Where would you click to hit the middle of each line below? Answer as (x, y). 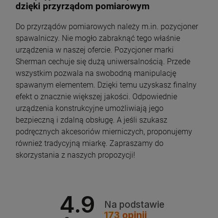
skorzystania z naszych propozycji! (75, 155)
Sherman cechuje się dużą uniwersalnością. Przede (103, 61)
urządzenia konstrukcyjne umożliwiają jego (90, 108)
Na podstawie (134, 205)
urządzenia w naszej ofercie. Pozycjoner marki (95, 50)
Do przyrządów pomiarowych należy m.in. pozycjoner (107, 26)
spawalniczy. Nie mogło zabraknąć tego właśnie (98, 38)
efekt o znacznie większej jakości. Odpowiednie (96, 96)
